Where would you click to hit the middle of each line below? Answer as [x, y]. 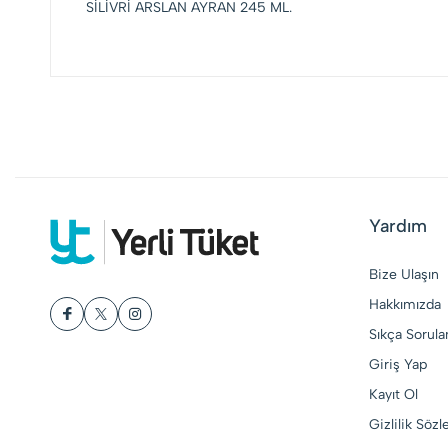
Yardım [397, 226]
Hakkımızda [404, 304]
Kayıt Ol [393, 394]
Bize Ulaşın [403, 274]
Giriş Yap [397, 364]
